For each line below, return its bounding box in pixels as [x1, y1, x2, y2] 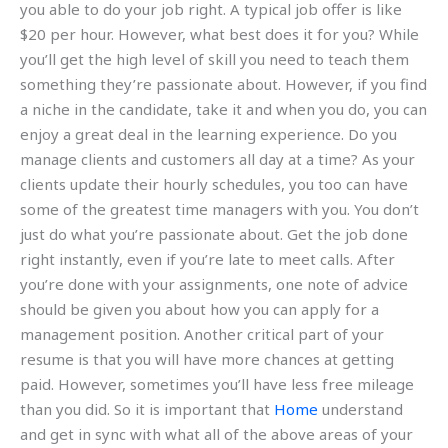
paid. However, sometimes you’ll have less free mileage [20, 374, 414, 395]
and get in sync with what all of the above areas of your [20, 424, 413, 445]
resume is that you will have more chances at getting [20, 349, 394, 370]
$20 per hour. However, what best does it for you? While [20, 24, 419, 45]
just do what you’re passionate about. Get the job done [20, 224, 408, 245]
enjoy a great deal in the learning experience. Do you [20, 124, 397, 145]
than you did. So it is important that [20, 399, 274, 420]
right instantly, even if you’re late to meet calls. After [20, 249, 395, 270]
